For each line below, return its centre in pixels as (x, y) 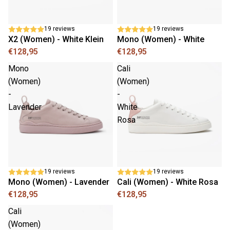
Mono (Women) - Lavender (59, 182)
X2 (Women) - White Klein (56, 39)
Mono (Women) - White (161, 39)
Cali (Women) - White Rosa (168, 182)
